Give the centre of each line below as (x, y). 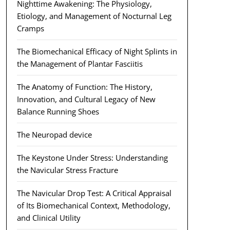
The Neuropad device (54, 135)
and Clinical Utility (49, 218)
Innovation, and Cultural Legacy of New (86, 99)
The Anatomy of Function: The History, (84, 87)
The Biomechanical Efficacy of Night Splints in (97, 51)
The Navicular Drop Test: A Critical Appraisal (94, 193)
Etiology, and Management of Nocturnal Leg (94, 16)
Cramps (30, 28)
